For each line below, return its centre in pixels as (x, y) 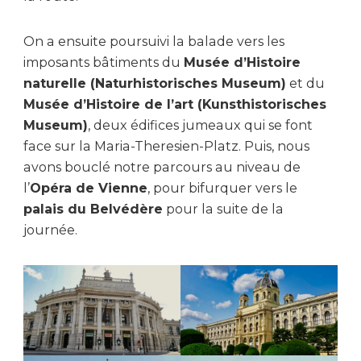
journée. (50, 230)
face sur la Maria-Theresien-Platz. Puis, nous (166, 147)
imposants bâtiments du (104, 63)
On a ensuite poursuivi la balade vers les (154, 42)
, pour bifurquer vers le (222, 189)
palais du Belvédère (93, 210)
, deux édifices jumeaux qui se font (200, 126)
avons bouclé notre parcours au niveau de (162, 168)
